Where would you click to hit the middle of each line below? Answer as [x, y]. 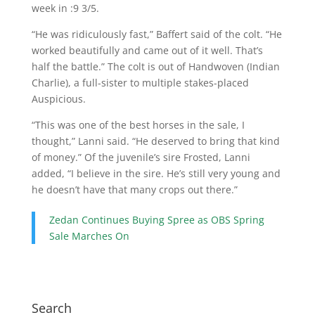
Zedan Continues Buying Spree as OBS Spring [156, 220]
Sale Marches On [89, 236]
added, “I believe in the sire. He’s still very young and [156, 173]
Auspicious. [58, 99]
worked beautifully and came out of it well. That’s [147, 50]
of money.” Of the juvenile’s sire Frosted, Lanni [141, 157]
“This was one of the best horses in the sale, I [138, 125]
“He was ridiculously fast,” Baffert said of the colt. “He [156, 34]
